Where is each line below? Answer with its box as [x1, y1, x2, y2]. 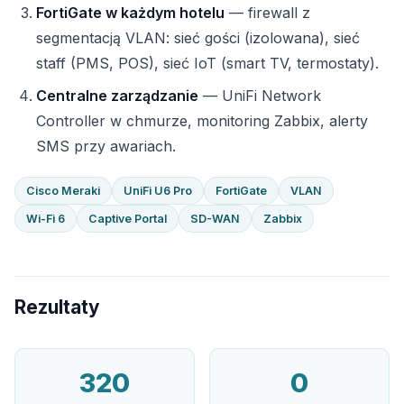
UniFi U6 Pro [124, 184, 192, 197]
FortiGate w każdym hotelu [36, 4, 225, 22]
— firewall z [225, 4, 310, 22]
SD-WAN [190, 212, 240, 225]
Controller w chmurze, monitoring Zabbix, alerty [36, 112, 368, 130]
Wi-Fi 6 [26, 212, 65, 225]
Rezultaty [14, 296, 100, 318]
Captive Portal [88, 212, 167, 225]
